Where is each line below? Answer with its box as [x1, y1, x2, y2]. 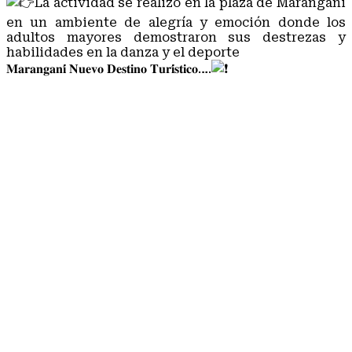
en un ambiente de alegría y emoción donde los [6, 15, 346, 30]
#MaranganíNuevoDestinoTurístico [6, 81, 236, 96]
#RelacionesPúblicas [6, 111, 141, 126]
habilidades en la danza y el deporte [6, 45, 240, 60]
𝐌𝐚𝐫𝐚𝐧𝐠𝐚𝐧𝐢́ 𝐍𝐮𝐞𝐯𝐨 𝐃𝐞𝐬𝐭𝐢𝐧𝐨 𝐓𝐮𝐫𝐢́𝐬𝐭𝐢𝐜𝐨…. [6, 61, 211, 76]
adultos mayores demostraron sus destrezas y [6, 30, 346, 45]
